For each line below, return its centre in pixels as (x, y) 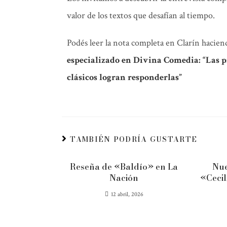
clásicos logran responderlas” (124, 77)
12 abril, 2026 (127, 194)
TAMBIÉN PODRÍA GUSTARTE (134, 139)
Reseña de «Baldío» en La (124, 167)
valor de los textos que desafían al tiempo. (141, 15)
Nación (124, 178)
